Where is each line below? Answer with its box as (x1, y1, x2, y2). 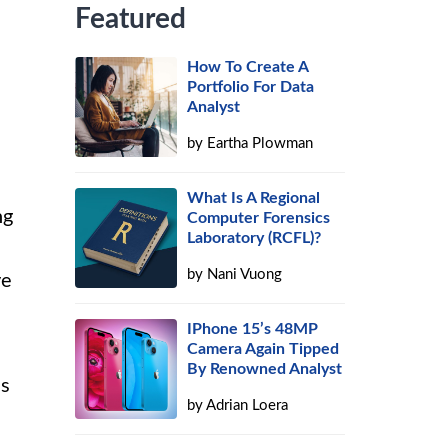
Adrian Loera (206, 398, 289, 413)
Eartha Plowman (207, 136, 314, 151)
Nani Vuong (207, 267, 283, 282)
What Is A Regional (187, 190, 321, 206)
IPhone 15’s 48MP (187, 321, 319, 337)
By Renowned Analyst (187, 361, 343, 377)
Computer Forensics (187, 210, 331, 226)
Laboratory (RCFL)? (187, 230, 322, 246)
